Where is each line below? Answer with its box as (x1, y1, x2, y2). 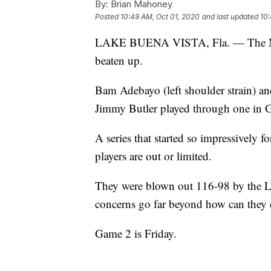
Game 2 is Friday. (95, 226, 177, 241)
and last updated (202, 12, 258, 22)
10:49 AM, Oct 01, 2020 (120, 12, 200, 22)
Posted (95, 12, 120, 22)
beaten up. (95, 53, 143, 68)
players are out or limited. (95, 148, 212, 164)
